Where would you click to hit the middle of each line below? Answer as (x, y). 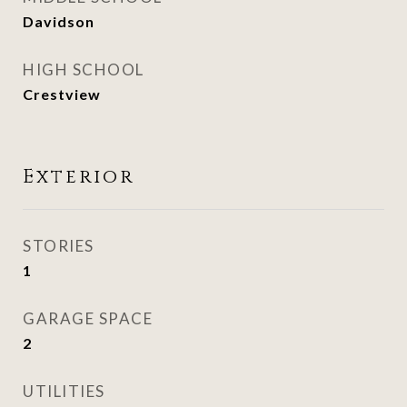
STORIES (59, 246)
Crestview (62, 94)
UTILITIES (64, 391)
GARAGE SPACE (88, 318)
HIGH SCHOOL (84, 69)
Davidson (59, 21)
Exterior (79, 177)
